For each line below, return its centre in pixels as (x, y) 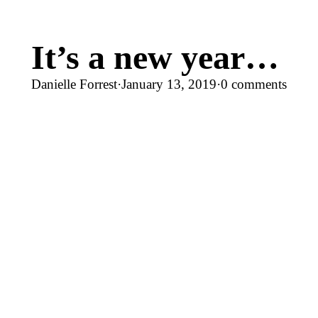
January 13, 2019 (169, 84)
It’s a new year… (155, 57)
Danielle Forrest (74, 84)
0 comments (254, 84)
